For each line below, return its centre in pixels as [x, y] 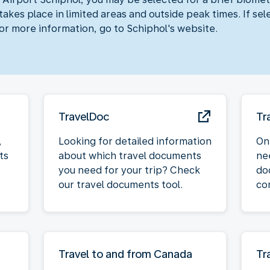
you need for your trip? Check [129, 170]
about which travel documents [130, 155]
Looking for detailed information [135, 141]
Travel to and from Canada [125, 254]
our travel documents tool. [121, 184]
